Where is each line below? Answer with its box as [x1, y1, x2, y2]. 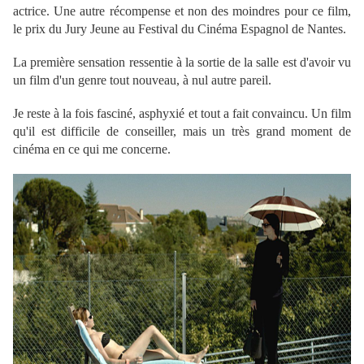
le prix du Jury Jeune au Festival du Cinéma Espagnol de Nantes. [13, 22, 346, 37]
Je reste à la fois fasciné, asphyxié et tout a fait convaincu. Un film [13, 106, 351, 121]
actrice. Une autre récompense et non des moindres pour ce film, [13, 4, 351, 19]
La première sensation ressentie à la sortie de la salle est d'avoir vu [13, 55, 351, 70]
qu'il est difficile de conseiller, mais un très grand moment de [13, 124, 351, 139]
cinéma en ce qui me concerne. [13, 142, 171, 157]
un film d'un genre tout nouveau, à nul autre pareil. [13, 73, 271, 88]
